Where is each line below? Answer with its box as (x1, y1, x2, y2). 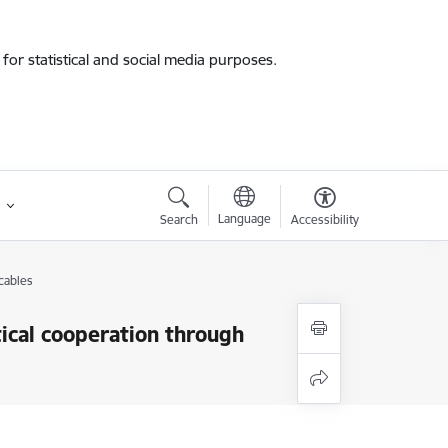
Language (217, 211, 271, 226)
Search (159, 212, 198, 227)
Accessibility (290, 212, 359, 227)
